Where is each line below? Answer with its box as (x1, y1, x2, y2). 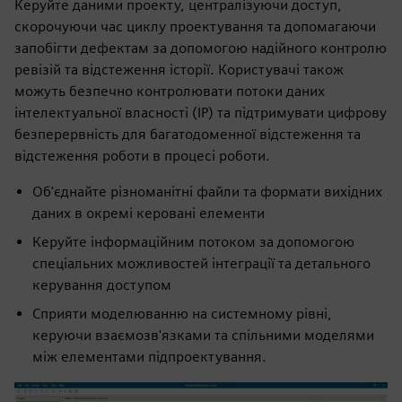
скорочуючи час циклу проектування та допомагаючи (14, 18, 376, 35)
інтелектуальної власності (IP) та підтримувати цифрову (14, 104, 387, 121)
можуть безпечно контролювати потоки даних (14, 83, 325, 100)
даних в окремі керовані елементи (32, 205, 265, 222)
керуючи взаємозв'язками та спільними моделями (32, 327, 374, 344)
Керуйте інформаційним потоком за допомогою (32, 233, 354, 250)
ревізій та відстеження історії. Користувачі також (14, 61, 344, 78)
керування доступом (32, 276, 171, 293)
